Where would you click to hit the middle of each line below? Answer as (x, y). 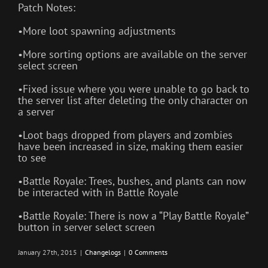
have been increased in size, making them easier (130, 147)
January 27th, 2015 (48, 252)
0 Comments (148, 252)
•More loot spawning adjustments (97, 31)
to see (32, 158)
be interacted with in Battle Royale (98, 193)
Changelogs (103, 252)
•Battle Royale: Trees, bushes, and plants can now (132, 181)
